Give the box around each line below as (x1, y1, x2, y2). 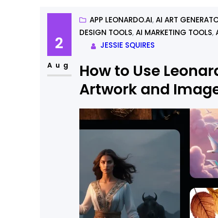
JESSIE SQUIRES (100, 40, 155, 51)
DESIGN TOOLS (79, 27, 132, 38)
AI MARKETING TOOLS (135, 27, 212, 38)
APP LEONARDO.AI (89, 15, 152, 25)
